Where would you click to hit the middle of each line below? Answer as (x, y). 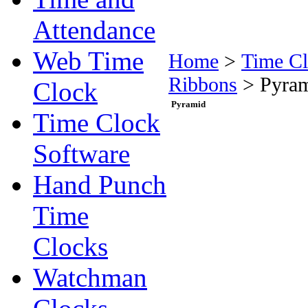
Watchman (90, 277)
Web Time (88, 61)
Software (81, 154)
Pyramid (188, 104)
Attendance (94, 30)
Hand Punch (100, 185)
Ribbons (203, 84)
